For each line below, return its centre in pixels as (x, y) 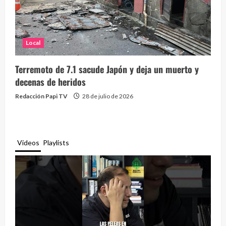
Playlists (56, 143)
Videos (28, 143)
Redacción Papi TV (41, 96)
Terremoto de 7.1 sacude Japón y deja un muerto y (107, 69)
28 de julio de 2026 (107, 96)
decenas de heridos (50, 81)
